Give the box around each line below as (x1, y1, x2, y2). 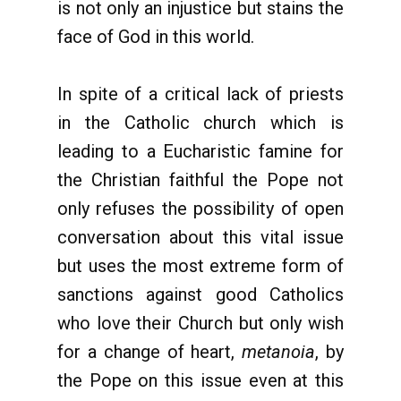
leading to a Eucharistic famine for (57, 141, 344, 162)
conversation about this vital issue (57, 226, 344, 248)
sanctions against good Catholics (57, 284, 344, 305)
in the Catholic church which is (57, 112, 344, 133)
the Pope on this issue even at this (57, 370, 344, 391)
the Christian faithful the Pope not (57, 169, 344, 191)
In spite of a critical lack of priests (57, 83, 344, 105)
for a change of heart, (57, 341, 243, 363)
